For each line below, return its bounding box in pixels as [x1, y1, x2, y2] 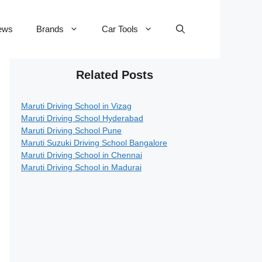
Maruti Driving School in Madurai [21, 163, 142, 172]
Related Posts [76, 68, 153, 81]
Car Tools [102, 24, 138, 34]
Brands [36, 24, 64, 34]
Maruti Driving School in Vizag [21, 101, 132, 111]
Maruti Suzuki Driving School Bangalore [21, 138, 167, 147]
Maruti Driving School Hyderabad [21, 113, 143, 123]
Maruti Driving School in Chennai [21, 150, 142, 160]
